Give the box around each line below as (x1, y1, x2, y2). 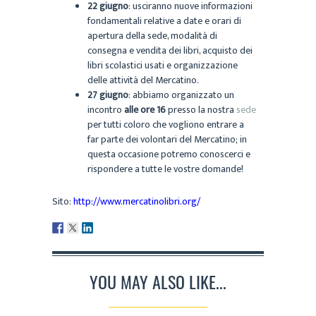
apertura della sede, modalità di (87, 27, 217, 44)
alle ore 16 (124, 101, 166, 118)
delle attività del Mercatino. (87, 71, 199, 88)
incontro (87, 101, 124, 118)
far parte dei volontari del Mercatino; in (87, 130, 247, 147)
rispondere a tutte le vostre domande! (87, 160, 243, 177)
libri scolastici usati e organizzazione (87, 56, 238, 73)
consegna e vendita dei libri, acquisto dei (87, 42, 253, 59)
